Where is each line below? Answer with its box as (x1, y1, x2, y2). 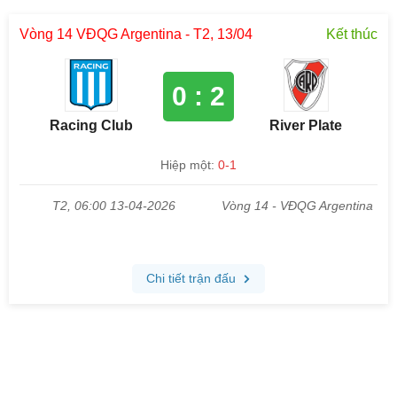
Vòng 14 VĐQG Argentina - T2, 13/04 (19, 27, 253, 42)
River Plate (269, 118, 343, 133)
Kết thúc (326, 27, 378, 42)
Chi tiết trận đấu (146, 271, 240, 285)
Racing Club (49, 118, 133, 133)
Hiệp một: (160, 158, 218, 172)
